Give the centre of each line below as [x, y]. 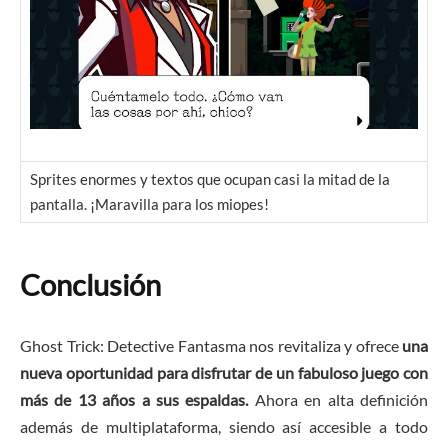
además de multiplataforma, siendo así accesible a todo [224, 426]
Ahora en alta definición [338, 399]
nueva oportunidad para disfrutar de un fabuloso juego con [224, 372]
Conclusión [90, 285]
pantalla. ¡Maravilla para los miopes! [149, 204]
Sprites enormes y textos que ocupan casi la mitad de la [210, 179]
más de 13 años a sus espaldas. [134, 399]
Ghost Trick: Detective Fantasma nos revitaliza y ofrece [211, 345]
